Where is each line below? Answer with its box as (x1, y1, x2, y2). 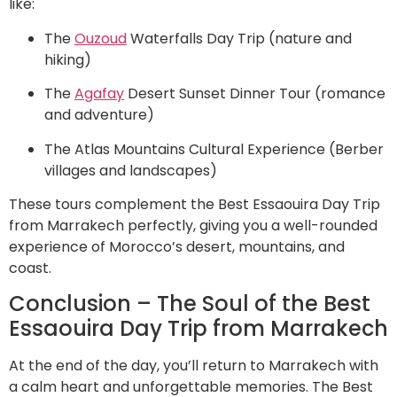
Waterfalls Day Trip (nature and (127, 27, 352, 49)
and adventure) (44, 105, 154, 126)
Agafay (74, 83, 124, 105)
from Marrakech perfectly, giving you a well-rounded (9, 215, 378, 237)
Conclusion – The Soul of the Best (9, 289, 370, 319)
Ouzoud (74, 27, 127, 49)
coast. (9, 258, 51, 279)
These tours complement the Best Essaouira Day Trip (9, 194, 380, 215)
